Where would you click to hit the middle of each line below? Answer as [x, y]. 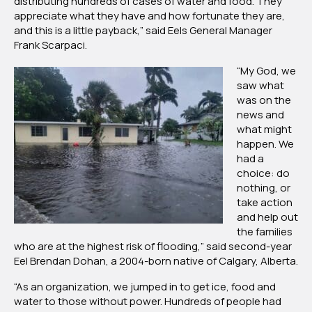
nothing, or [264, 188]
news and [260, 115]
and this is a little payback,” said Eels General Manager [143, 31]
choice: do [263, 173]
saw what [260, 86]
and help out [267, 217]
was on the [264, 100]
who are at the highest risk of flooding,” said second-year [153, 247]
